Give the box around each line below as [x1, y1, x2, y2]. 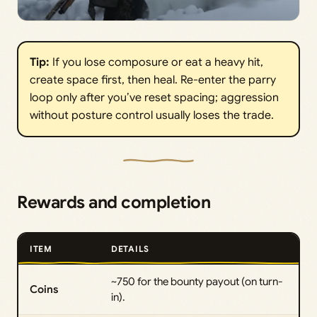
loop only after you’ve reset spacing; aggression [30, 90, 279, 105]
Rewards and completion [17, 191, 211, 213]
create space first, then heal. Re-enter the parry [30, 72, 276, 87]
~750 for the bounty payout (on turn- [111, 275, 283, 288]
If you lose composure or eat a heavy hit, [50, 54, 263, 69]
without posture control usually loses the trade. [30, 108, 274, 122]
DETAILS [111, 243, 150, 254]
